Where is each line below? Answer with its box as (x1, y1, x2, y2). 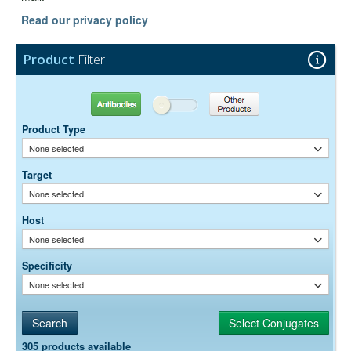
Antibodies (76, 97, 121, 110)
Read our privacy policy (21, 12, 148, 28)
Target (22, 167, 52, 182)
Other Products (219, 97, 284, 110)
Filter (74, 50, 105, 69)
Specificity (22, 258, 72, 273)
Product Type (22, 121, 85, 136)
